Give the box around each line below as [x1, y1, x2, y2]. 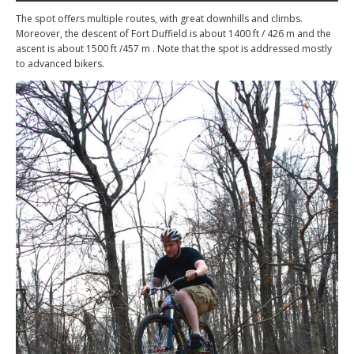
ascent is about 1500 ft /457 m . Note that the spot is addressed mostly [16, 42, 332, 56]
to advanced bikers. [16, 57, 104, 71]
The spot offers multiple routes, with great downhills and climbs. [16, 12, 303, 26]
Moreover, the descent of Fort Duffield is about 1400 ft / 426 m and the [16, 27, 331, 41]
